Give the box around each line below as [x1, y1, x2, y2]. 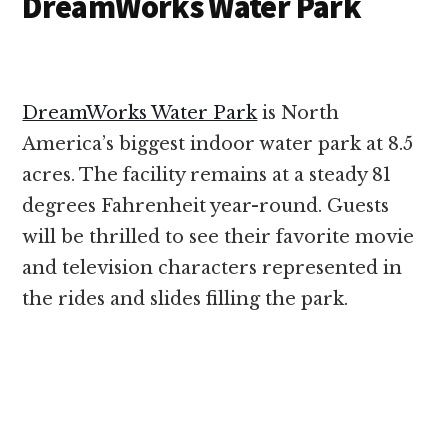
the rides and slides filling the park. [22, 287, 349, 310]
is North [257, 101, 340, 124]
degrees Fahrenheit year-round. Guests [22, 194, 390, 217]
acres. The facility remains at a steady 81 [22, 163, 392, 186]
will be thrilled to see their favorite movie [22, 225, 415, 248]
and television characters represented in [22, 256, 403, 279]
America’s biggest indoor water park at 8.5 [22, 132, 414, 155]
